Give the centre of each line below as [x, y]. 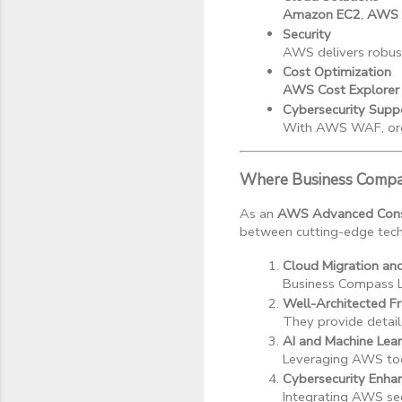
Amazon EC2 [322, 15]
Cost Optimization [337, 72]
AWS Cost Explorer [341, 90]
